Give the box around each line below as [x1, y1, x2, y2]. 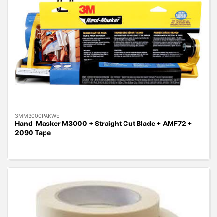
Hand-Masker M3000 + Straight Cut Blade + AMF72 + [15, 119, 192, 127]
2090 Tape [15, 128, 51, 137]
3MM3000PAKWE [15, 112, 59, 119]
